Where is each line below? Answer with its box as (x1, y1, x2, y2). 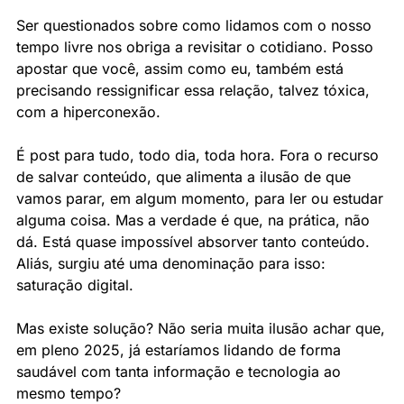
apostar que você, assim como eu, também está (16, 60, 344, 78)
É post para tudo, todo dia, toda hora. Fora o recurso (16, 146, 379, 164)
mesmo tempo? (16, 384, 121, 402)
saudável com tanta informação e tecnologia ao (16, 363, 341, 381)
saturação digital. (16, 276, 133, 294)
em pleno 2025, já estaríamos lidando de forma (16, 341, 341, 359)
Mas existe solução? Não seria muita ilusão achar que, (16, 319, 385, 337)
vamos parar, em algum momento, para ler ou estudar (16, 189, 383, 207)
